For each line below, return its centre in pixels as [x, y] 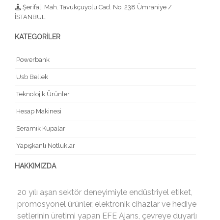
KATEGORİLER [38, 37]
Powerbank [32, 59]
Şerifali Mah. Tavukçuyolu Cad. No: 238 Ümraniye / [96, 7]
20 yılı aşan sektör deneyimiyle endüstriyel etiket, [105, 192]
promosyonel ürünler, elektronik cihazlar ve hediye [107, 204]
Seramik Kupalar [40, 128]
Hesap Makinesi [38, 111]
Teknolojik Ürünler [42, 94]
